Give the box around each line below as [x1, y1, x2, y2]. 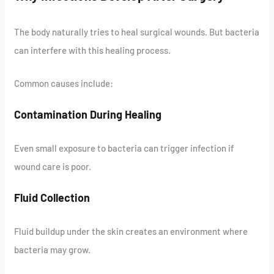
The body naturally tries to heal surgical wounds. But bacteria [14, 26, 260, 37]
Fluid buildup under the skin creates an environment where [14, 225, 248, 237]
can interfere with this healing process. [14, 44, 171, 56]
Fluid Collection [14, 190, 91, 204]
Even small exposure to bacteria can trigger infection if [14, 142, 235, 154]
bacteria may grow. [14, 243, 91, 255]
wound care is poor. [14, 160, 92, 172]
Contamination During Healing [14, 107, 162, 121]
